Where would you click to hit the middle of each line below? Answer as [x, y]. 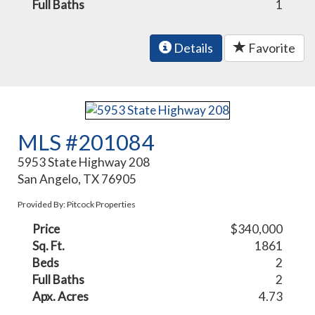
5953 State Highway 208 [84, 162]
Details [192, 48]
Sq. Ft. [49, 245]
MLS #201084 [86, 142]
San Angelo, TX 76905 [77, 179]
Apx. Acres [61, 296]
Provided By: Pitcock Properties [77, 204]
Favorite [271, 48]
